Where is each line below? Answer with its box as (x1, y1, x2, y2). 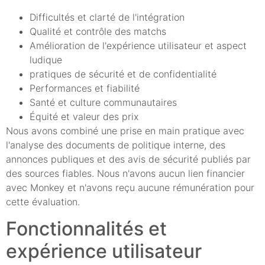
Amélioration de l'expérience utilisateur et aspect (30, 40, 247, 52)
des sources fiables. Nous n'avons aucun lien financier (6, 167, 245, 180)
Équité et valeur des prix (30, 111, 138, 123)
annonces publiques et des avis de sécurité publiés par (6, 153, 251, 166)
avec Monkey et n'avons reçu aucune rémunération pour (6, 182, 254, 194)
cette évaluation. (6, 196, 80, 208)
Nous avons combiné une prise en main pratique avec (6, 125, 244, 137)
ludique (30, 54, 62, 66)
